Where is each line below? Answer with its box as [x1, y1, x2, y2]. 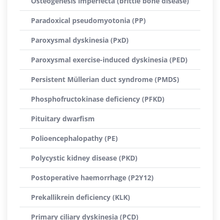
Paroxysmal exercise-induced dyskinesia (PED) [31, 55, 188, 64]
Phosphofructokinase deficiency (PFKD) [31, 94, 165, 104]
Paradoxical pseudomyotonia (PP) [31, 16, 146, 25]
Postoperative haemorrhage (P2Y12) [31, 173, 154, 182]
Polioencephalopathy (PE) [31, 134, 118, 143]
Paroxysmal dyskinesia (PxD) [31, 35, 129, 45]
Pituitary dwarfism [31, 114, 95, 123]
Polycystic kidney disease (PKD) [31, 153, 137, 163]
